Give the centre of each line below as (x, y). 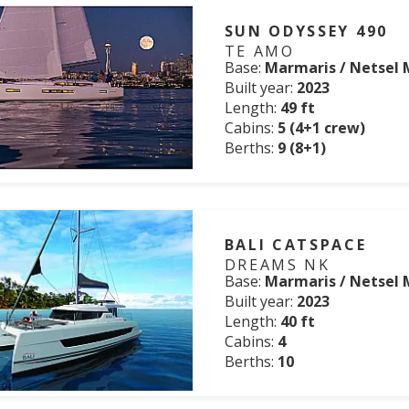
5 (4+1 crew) (321, 128)
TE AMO (259, 51)
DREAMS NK (277, 265)
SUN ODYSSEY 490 (306, 31)
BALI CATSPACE (295, 245)
